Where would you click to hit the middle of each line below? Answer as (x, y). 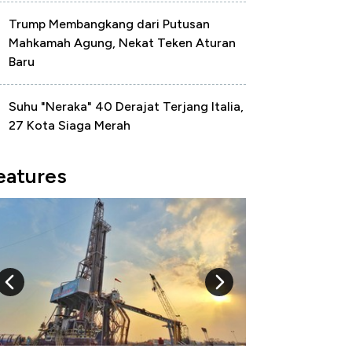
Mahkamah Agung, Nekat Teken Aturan (122, 43)
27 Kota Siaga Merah (70, 125)
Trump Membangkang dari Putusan (109, 24)
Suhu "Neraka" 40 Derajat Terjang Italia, (126, 106)
